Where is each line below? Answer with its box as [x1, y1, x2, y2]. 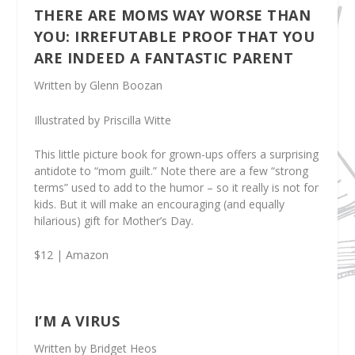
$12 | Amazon [33, 247, 109, 263]
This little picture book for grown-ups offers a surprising [33, 146, 319, 162]
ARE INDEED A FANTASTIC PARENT [33, 48, 294, 68]
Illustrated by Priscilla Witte [33, 112, 171, 128]
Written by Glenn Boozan [33, 78, 162, 94]
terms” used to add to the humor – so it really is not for [33, 179, 319, 195]
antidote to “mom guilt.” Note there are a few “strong [33, 162, 308, 178]
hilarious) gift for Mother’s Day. [33, 212, 193, 228]
